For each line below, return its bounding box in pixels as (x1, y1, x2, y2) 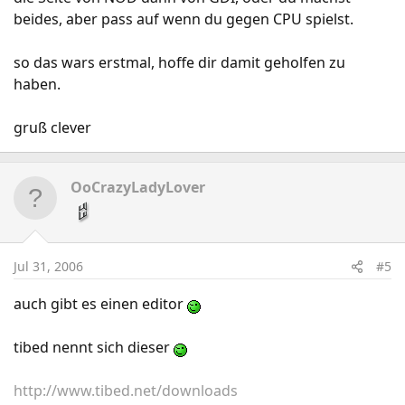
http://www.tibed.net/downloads (14, 381, 238, 400)
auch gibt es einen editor (14, 294, 187, 314)
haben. (14, 74, 61, 94)
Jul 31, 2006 (14, 258, 83, 275)
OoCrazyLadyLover (71, 177, 205, 197)
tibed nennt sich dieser (14, 337, 174, 357)
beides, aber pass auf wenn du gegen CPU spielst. (14, 9, 353, 29)
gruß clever (14, 118, 91, 137)
